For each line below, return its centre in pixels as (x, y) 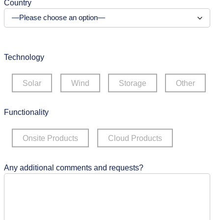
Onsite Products (51, 138)
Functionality (26, 112)
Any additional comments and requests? (74, 167)
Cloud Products (135, 138)
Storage (133, 83)
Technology (24, 57)
